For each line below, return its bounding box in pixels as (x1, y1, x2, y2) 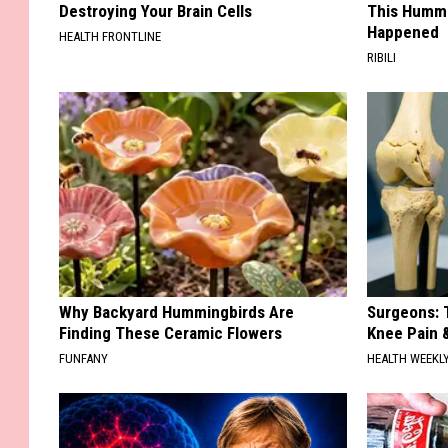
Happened (367, 21, 440, 42)
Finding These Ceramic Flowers (59, 322, 282, 343)
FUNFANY (59, 350, 108, 366)
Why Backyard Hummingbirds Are (59, 301, 294, 322)
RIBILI (367, 49, 397, 65)
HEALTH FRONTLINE (59, 28, 161, 44)
